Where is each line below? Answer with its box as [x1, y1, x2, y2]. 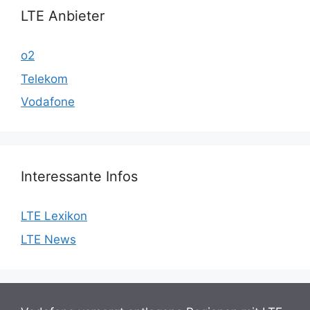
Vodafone [21, 95, 75, 109]
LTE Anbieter [21, 8, 104, 24]
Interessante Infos [21, 168, 138, 185]
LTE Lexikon [21, 209, 87, 223]
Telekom [21, 71, 68, 86]
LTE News [21, 232, 76, 246]
